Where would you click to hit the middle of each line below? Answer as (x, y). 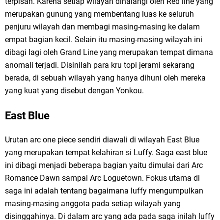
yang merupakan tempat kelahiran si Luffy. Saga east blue (106, 153)
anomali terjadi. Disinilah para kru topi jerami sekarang (100, 65)
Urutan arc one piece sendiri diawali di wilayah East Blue (102, 140)
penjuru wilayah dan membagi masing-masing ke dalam (102, 27)
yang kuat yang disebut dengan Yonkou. (74, 91)
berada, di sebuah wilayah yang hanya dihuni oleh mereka (105, 78)
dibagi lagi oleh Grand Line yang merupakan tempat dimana (109, 53)
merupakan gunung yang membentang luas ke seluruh (99, 14)
